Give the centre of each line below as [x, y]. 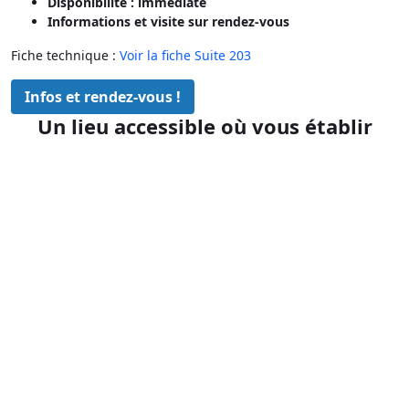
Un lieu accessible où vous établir [204, 126]
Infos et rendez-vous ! [103, 96]
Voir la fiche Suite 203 [185, 55]
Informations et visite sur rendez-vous [168, 21]
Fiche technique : [65, 55]
